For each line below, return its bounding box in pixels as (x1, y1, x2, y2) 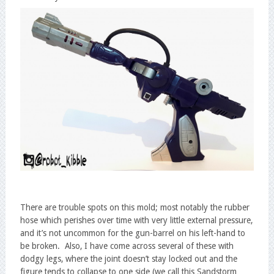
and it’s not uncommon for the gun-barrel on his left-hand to (20, 228, 245, 238)
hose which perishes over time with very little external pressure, (20, 215, 253, 225)
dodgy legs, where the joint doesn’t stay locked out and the (20, 253, 237, 264)
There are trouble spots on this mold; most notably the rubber (20, 202, 250, 212)
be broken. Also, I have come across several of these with (20, 240, 234, 251)
